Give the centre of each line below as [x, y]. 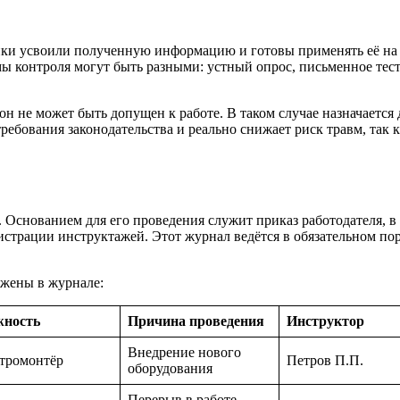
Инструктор [325, 321]
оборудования [170, 369]
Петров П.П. [325, 361]
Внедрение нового [184, 353]
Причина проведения [196, 321]
